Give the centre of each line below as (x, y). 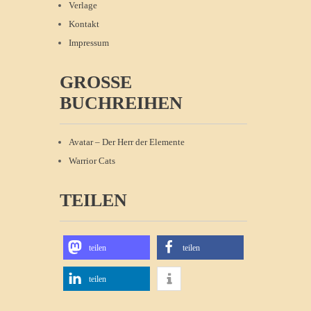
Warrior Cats (92, 161)
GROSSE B (96, 82)
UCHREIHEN (115, 103)
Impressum (89, 43)
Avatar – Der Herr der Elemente (127, 142)
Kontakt (84, 24)
